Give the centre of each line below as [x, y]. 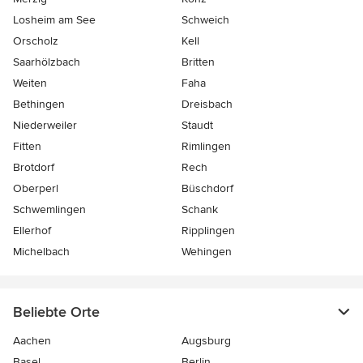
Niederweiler [45, 126]
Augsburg [206, 341]
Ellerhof [32, 231]
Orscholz [36, 41]
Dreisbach [207, 105]
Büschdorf [207, 189]
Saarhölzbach [47, 62]
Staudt [197, 126]
